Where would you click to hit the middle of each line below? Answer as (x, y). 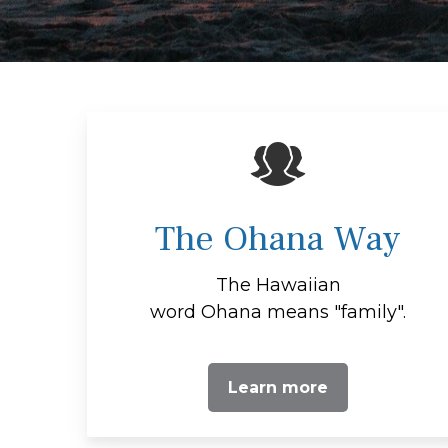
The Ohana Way (278, 238)
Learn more (278, 387)
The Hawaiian (278, 284)
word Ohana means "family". (278, 311)
